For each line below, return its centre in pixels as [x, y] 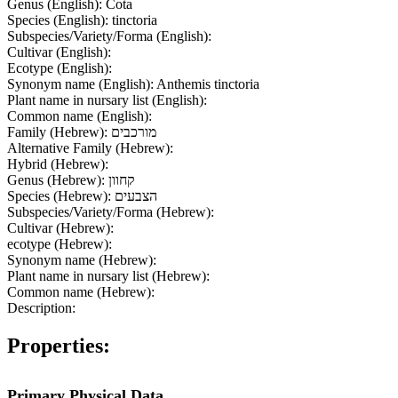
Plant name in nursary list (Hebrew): [108, 275]
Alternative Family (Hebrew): [90, 147]
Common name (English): [80, 115]
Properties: [59, 345]
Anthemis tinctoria [208, 84]
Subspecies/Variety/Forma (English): [109, 36]
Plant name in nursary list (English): [107, 99]
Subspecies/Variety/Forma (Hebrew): [111, 211]
